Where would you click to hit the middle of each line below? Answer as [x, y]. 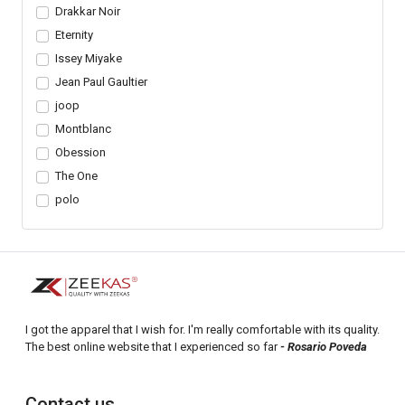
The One [76, 176]
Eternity [74, 35]
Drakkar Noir [87, 11]
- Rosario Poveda [324, 347]
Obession [80, 152]
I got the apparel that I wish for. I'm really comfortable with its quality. [202, 330]
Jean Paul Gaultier [101, 82]
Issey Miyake [88, 58]
